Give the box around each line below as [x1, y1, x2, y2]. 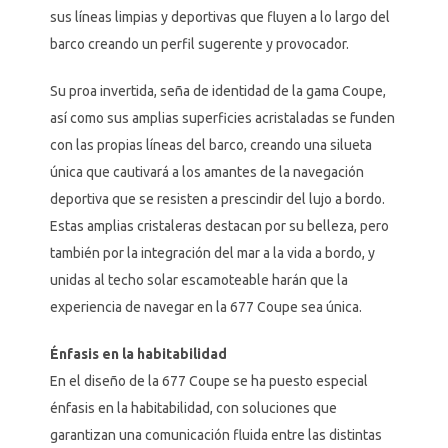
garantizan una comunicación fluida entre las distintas [49, 427, 382, 444]
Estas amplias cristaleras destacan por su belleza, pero [49, 218, 389, 235]
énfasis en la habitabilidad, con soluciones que [49, 400, 337, 417]
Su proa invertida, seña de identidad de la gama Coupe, [49, 83, 386, 100]
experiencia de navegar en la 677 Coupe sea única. [49, 299, 362, 316]
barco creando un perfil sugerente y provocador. [49, 36, 349, 53]
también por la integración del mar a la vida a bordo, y [49, 245, 375, 262]
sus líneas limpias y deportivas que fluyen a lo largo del [49, 9, 390, 26]
